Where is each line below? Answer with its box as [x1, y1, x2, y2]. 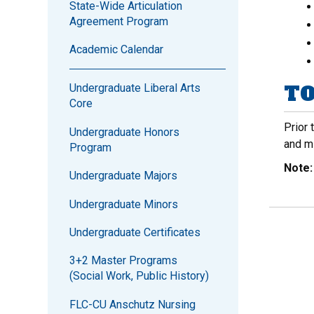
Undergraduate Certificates [69, 225, 200, 239]
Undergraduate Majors [69, 169, 177, 183]
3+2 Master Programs [69, 254, 177, 268]
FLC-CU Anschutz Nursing [69, 297, 196, 311]
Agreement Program [69, 14, 168, 28]
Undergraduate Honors [69, 125, 179, 139]
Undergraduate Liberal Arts [69, 81, 200, 95]
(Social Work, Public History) [69, 269, 209, 283]
